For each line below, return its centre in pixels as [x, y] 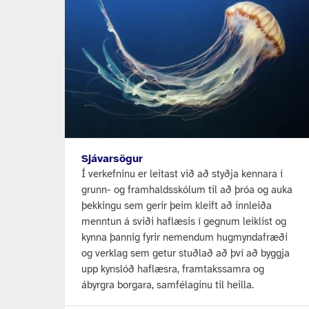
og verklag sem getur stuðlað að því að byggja [186, 253]
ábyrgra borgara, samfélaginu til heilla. [168, 285]
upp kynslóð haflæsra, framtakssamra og [173, 269]
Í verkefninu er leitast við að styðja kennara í [182, 173]
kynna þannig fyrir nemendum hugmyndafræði [185, 237]
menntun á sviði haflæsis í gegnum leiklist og [184, 221]
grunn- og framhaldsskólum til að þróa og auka [187, 189]
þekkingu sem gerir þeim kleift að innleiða [177, 205]
